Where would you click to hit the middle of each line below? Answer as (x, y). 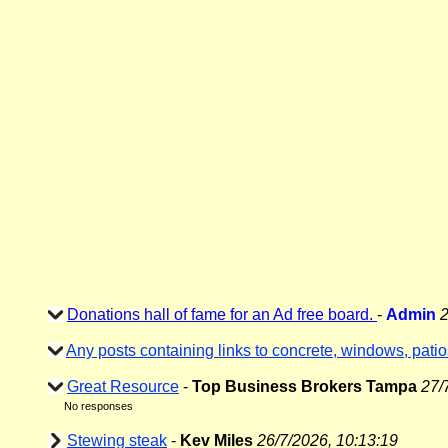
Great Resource (123, 386)
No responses (98, 406)
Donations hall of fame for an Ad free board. (222, 314)
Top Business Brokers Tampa (304, 386)
